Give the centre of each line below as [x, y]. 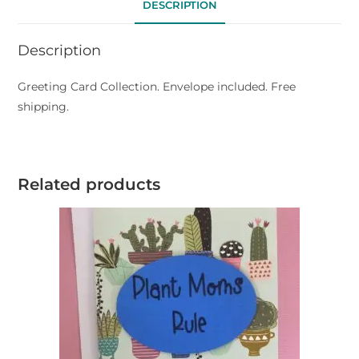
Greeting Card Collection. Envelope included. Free [157, 86]
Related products [89, 184]
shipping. [44, 106]
